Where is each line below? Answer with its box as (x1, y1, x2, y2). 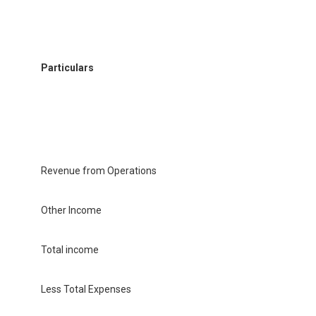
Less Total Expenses (41, 284, 131, 296)
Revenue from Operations (41, 165, 157, 177)
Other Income (41, 205, 102, 217)
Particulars (41, 62, 94, 74)
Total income (41, 244, 99, 256)
